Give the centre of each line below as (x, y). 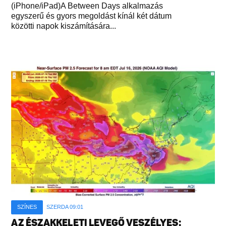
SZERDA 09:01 (65, 207)
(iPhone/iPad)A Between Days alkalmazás (87, 6)
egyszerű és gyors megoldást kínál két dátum (92, 16)
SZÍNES (27, 207)
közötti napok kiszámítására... (64, 26)
